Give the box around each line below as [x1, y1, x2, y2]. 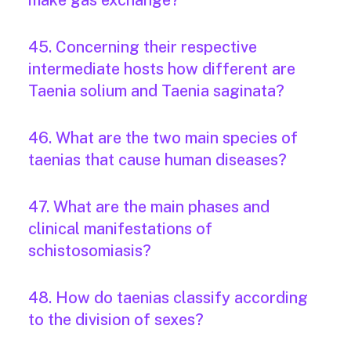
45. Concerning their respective [28, 38, 257, 57]
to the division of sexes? [28, 310, 204, 330]
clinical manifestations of [28, 219, 212, 239]
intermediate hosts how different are [28, 60, 295, 79]
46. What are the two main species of [28, 128, 298, 148]
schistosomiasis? [28, 241, 151, 261]
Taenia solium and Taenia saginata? [28, 81, 284, 101]
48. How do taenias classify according [28, 288, 308, 308]
